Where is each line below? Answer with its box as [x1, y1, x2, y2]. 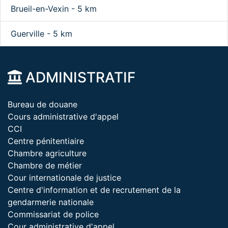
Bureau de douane [8, 99, 77, 109]
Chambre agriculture [8, 148, 87, 158]
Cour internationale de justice [8, 173, 121, 183]
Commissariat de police [8, 209, 99, 219]
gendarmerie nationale [8, 197, 94, 207]
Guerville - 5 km [11, 28, 72, 39]
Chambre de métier [8, 160, 82, 170]
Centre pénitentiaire [8, 136, 84, 146]
